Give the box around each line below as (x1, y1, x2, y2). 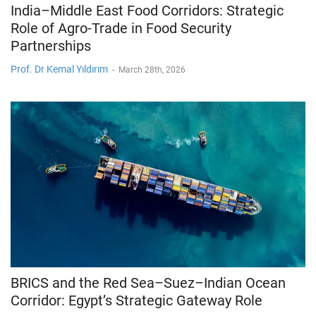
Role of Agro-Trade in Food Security (11, 19, 231, 37)
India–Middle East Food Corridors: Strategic (11, 1, 284, 19)
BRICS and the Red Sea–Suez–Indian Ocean (11, 274, 286, 291)
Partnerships (11, 37, 91, 54)
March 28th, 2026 (119, 64, 186, 75)
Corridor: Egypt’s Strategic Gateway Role (11, 291, 262, 309)
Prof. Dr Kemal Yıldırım (11, 63, 108, 75)
